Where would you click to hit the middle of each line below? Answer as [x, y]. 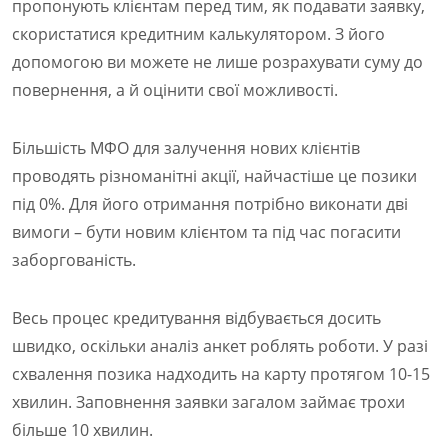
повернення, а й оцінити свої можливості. [175, 89]
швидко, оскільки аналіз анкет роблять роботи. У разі [220, 345]
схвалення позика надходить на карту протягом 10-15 [221, 373]
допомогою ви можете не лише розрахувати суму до [217, 61]
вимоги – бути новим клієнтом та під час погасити [206, 231]
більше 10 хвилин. [82, 429]
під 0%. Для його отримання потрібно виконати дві [210, 203]
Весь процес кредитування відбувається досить [196, 317]
